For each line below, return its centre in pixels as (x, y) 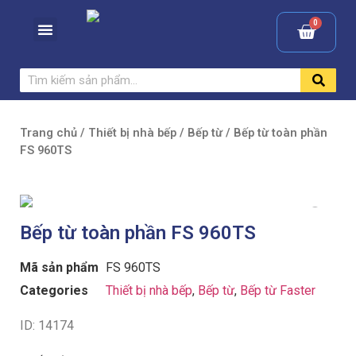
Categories (54, 290)
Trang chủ (48, 133)
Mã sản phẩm (59, 267)
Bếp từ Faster (278, 290)
